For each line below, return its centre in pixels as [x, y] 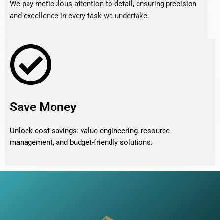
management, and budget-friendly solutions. [81, 143]
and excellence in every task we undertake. [80, 15]
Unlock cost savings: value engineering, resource [90, 131]
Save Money [43, 107]
